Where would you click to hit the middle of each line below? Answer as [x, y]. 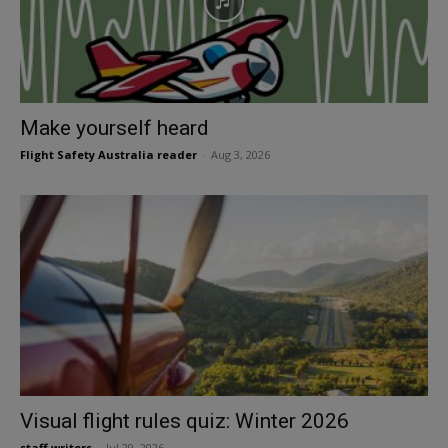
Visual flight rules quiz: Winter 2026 [184, 421]
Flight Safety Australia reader [108, 154]
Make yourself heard [114, 127]
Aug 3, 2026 [240, 154]
